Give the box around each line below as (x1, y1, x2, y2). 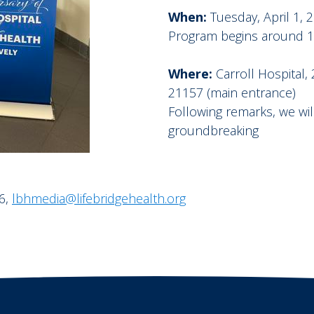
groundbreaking (168, 122, 259, 139)
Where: (168, 65, 216, 82)
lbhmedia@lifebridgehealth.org (12, 190, 186, 207)
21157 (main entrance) (168, 84, 296, 101)
